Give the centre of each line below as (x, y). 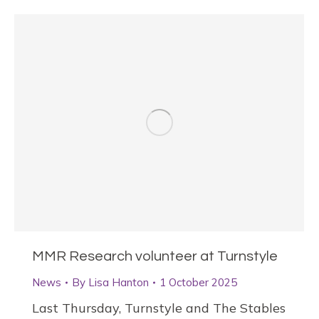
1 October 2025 (198, 283)
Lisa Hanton (119, 283)
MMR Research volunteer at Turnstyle (155, 257)
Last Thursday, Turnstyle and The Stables (159, 308)
